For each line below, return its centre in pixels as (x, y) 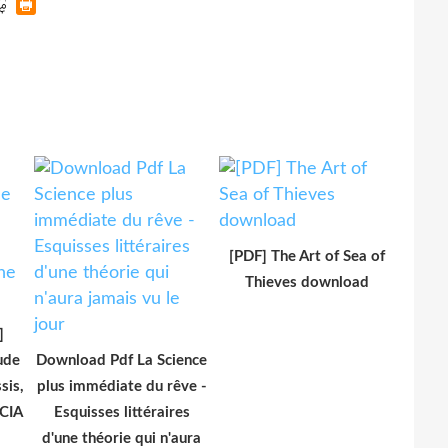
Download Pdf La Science (121, 361)
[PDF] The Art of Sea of (306, 257)
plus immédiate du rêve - (121, 387)
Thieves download (306, 283)
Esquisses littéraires (121, 413)
